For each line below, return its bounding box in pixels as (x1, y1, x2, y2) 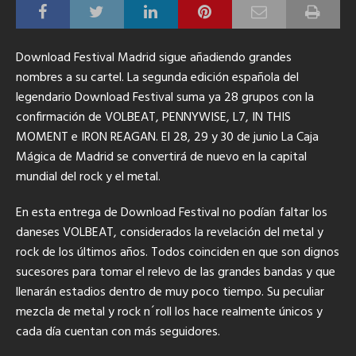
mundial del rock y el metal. (16, 166, 161, 188)
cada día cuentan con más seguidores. (16, 321, 220, 342)
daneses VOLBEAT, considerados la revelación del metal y (16, 222, 323, 243)
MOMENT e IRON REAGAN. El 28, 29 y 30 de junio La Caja (16, 126, 319, 148)
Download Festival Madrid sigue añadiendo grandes (16, 47, 292, 68)
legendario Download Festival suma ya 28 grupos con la (16, 87, 314, 108)
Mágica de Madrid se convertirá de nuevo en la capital (16, 146, 307, 168)
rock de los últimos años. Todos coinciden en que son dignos (16, 242, 339, 263)
